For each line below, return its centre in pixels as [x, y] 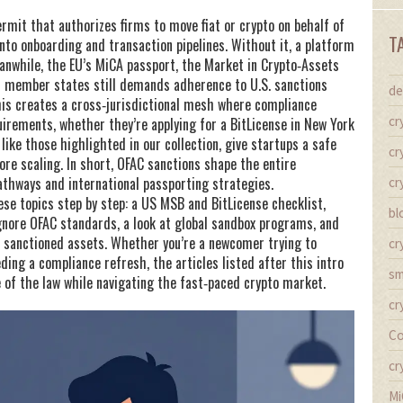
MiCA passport [135, 65]
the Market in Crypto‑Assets [260, 65]
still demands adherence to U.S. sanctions [209, 85]
